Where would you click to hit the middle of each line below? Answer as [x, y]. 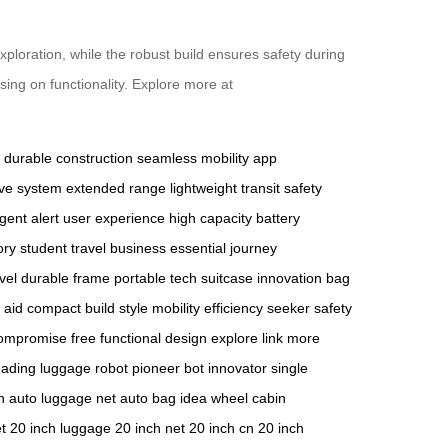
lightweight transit [225, 188]
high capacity [210, 218]
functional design [153, 338]
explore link [247, 338]
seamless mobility [193, 158]
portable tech [155, 278]
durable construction [68, 158]
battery [278, 218]
